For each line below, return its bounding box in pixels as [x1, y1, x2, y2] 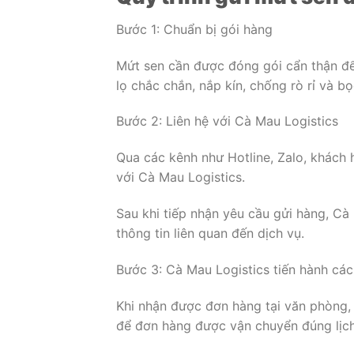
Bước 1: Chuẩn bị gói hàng [116, 21, 273, 37]
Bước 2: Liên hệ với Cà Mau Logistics [116, 113, 338, 130]
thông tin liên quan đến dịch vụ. [116, 225, 304, 241]
